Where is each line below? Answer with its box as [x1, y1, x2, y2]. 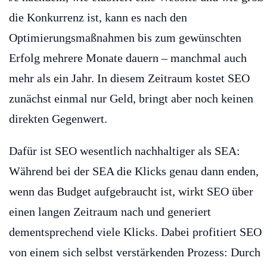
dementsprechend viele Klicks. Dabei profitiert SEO [9, 225, 262, 238]
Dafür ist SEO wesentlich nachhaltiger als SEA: [9, 144, 240, 157]
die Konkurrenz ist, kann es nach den [9, 10, 187, 24]
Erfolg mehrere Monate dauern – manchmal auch [9, 51, 247, 64]
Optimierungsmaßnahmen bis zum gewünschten [9, 30, 241, 44]
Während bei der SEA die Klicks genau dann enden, [9, 164, 259, 178]
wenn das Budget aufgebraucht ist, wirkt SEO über [9, 184, 253, 198]
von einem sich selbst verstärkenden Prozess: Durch [9, 245, 260, 259]
